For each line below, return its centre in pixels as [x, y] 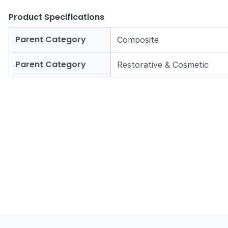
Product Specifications [57, 17]
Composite [138, 39]
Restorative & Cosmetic [163, 64]
